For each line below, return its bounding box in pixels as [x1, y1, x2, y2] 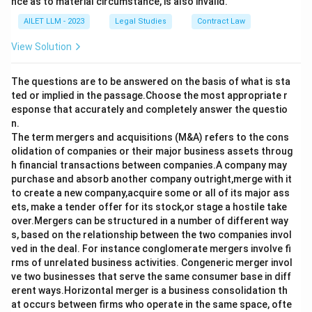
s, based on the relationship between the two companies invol [11, 229, 292, 240]
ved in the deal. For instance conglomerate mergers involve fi [11, 243, 291, 254]
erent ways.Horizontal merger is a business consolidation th [11, 285, 288, 296]
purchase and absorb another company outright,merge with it [11, 173, 292, 185]
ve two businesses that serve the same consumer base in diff [11, 271, 291, 282]
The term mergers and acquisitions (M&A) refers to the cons [11, 132, 289, 143]
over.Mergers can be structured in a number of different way [11, 215, 288, 226]
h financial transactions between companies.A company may [11, 159, 287, 171]
